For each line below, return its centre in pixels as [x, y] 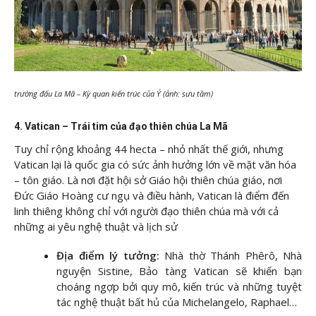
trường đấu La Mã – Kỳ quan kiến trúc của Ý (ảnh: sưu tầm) [114, 94]
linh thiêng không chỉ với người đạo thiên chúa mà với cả [146, 211]
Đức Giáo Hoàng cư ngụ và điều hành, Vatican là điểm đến [152, 195]
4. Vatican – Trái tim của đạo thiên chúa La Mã [121, 126]
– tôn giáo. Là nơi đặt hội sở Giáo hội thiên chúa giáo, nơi [148, 180]
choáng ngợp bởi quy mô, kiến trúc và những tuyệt [179, 287]
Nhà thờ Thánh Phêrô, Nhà [233, 256]
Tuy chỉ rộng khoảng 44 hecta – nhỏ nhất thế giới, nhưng [149, 148]
